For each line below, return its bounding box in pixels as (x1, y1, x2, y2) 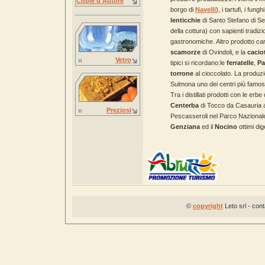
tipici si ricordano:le (170, 59, 227, 66)
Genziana (170, 123, 200, 130)
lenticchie (170, 17, 201, 24)
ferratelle (227, 59, 254, 66)
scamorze (170, 49, 201, 56)
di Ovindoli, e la (201, 49, 247, 56)
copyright (192, 202, 223, 209)
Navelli (195, 6, 216, 13)
